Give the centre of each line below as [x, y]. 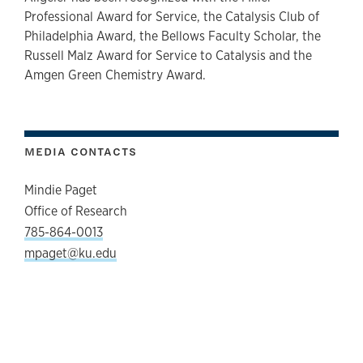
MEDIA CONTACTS [81, 152]
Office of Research [76, 211]
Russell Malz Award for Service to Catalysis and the [168, 56]
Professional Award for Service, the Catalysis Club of [172, 17]
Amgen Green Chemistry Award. [115, 75]
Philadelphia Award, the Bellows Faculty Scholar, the [173, 36]
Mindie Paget [61, 190]
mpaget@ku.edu [70, 254]
